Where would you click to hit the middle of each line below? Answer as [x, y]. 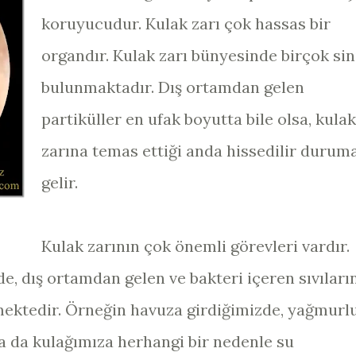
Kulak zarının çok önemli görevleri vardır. [195, 246]
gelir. [62, 182]
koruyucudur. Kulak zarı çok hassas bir [186, 23]
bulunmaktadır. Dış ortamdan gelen [173, 87]
